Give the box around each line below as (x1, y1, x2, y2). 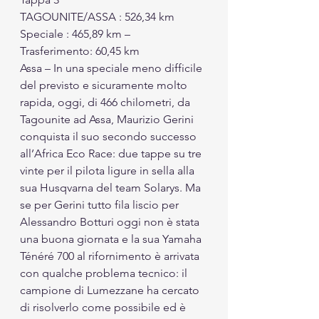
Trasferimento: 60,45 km (20, 43, 140, 58)
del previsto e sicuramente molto (20, 78, 190, 92)
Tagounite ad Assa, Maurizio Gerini (20, 112, 197, 126)
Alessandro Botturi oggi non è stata (20, 214, 202, 229)
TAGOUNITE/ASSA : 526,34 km (20, 9, 174, 23)
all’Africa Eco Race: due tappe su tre (20, 146, 204, 160)
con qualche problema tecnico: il (20, 266, 190, 280)
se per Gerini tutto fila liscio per (20, 197, 182, 211)
